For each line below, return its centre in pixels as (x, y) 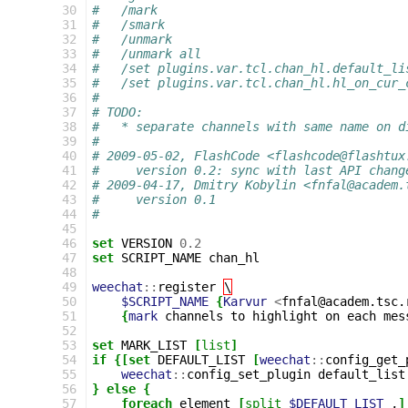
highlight (285, 316)
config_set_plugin (249, 374)
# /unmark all (147, 54)
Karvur (245, 301)
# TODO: (117, 112)
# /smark (128, 25)
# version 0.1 (154, 199)
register (187, 287)
